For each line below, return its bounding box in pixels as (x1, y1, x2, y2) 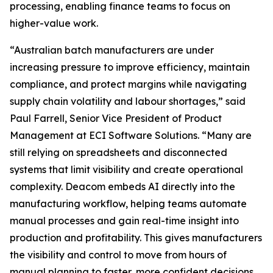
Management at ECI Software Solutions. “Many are (10, 129, 252, 142)
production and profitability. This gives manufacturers (10, 232, 262, 244)
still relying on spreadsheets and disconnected (10, 146, 227, 159)
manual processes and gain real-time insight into (10, 214, 239, 227)
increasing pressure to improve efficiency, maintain (10, 61, 250, 74)
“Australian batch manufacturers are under (10, 44, 214, 57)
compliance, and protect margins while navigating (10, 78, 247, 91)
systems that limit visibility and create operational (10, 163, 243, 176)
